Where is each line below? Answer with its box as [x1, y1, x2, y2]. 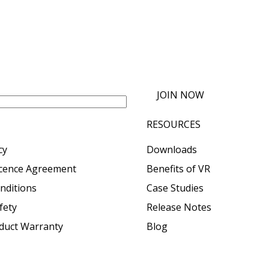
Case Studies [147, 181, 204, 195]
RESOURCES [147, 117, 201, 131]
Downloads [147, 142, 197, 156]
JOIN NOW [157, 88, 205, 101]
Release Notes [147, 200, 211, 214]
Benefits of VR [147, 162, 210, 175]
